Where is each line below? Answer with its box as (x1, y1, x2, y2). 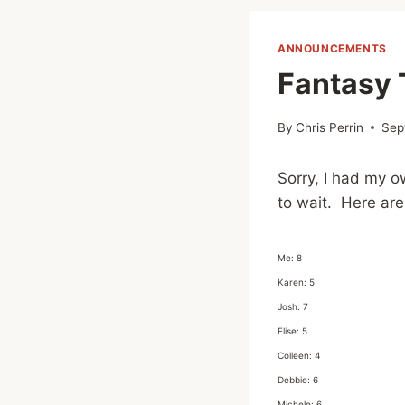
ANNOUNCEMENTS (278, 42, 387, 55)
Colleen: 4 (278, 349, 320, 361)
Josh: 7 (278, 300, 308, 312)
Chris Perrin (296, 119, 364, 135)
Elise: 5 (278, 325, 307, 336)
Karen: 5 (278, 276, 315, 287)
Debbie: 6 (278, 373, 318, 385)
